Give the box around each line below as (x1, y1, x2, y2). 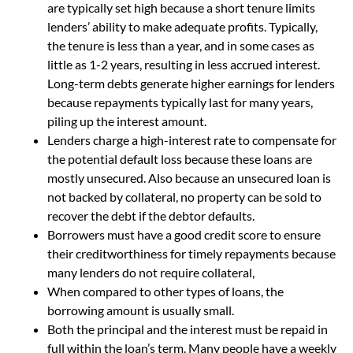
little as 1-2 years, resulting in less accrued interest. (47, 56, 320, 72)
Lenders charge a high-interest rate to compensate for (47, 132, 336, 147)
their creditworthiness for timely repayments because (47, 245, 336, 261)
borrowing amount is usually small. (47, 302, 234, 318)
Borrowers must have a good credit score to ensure (47, 226, 321, 242)
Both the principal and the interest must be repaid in (47, 321, 328, 336)
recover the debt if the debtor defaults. (47, 207, 255, 223)
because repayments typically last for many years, (47, 94, 313, 110)
